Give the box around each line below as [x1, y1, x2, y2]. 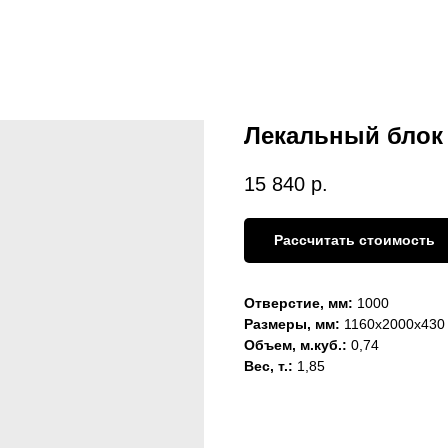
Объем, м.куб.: [244, 337, 351, 354]
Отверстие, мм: [244, 295, 353, 312]
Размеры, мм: [244, 316, 340, 333]
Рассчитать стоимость [274, 232, 435, 249]
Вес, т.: [244, 358, 297, 375]
